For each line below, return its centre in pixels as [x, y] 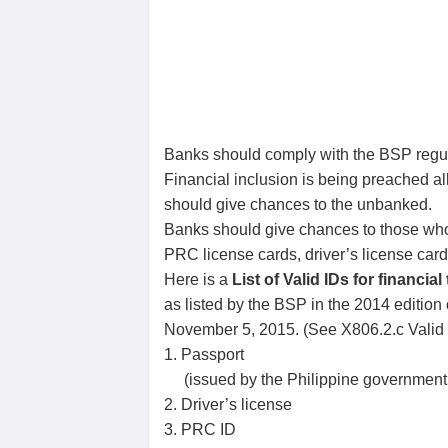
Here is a [198, 279]
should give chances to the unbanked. [298, 204]
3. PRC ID [200, 429]
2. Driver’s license [228, 404]
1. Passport [204, 354]
